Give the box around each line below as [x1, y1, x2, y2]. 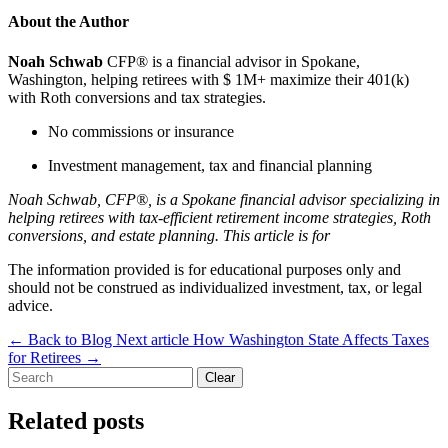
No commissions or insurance [48, 122, 234, 140]
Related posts [8, 407, 144, 434]
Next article [116, 330, 189, 348]
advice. [8, 296, 53, 314]
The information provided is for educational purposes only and [8, 260, 401, 278]
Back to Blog [24, 330, 116, 348]
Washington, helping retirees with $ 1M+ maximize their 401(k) [8, 70, 409, 88]
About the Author [8, 13, 129, 31]
